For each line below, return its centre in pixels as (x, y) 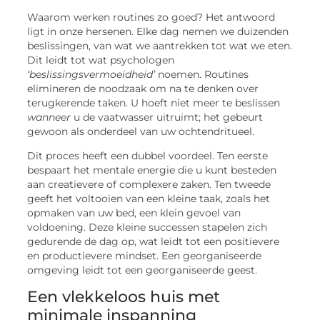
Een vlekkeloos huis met (124, 296)
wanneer (49, 117)
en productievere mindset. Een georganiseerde (145, 256)
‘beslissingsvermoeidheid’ (91, 74)
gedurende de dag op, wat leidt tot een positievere (154, 242)
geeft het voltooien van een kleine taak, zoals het (149, 199)
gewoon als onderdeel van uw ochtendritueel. (141, 131)
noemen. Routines (202, 74)
